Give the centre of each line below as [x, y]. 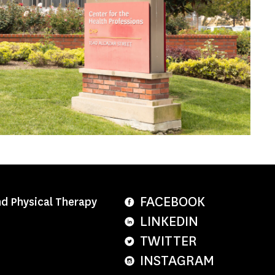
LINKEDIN [169, 221]
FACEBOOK [172, 201]
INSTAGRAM [177, 260]
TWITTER [168, 241]
